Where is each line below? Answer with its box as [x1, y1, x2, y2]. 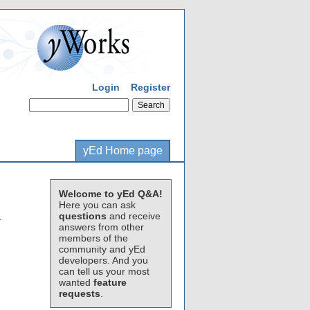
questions [59, 210, 107, 221]
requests [59, 288, 100, 299]
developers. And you [59, 255, 148, 266]
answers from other [59, 221, 144, 232]
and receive [107, 210, 161, 221]
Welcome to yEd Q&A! [59, 188, 163, 199]
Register [131, 82, 170, 93]
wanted [59, 277, 93, 288]
